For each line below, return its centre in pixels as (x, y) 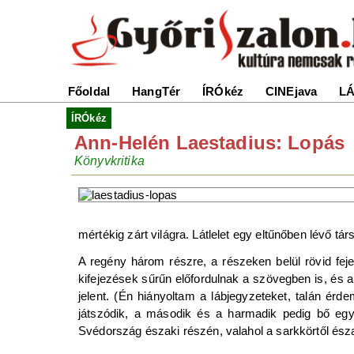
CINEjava (292, 92)
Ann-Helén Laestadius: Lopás (210, 143)
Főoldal (89, 92)
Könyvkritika (109, 161)
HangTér (156, 92)
